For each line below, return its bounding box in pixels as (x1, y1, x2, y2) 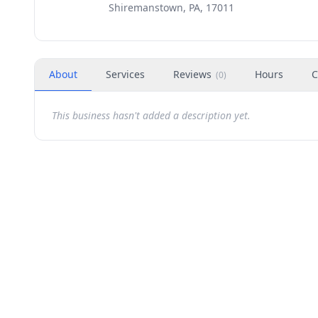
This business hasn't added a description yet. (52, 109, 251, 122)
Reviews (173, 67, 212, 81)
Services (106, 67, 145, 81)
